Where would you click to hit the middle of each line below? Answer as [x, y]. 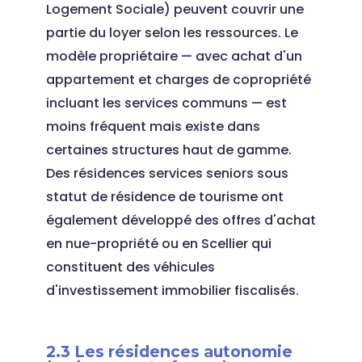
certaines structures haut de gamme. [168, 150]
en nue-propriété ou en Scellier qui [158, 244]
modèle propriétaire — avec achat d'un [174, 56]
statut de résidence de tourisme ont [164, 197]
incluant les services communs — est [166, 103]
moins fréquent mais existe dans [153, 126]
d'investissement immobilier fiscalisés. [172, 290]
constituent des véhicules [130, 267]
